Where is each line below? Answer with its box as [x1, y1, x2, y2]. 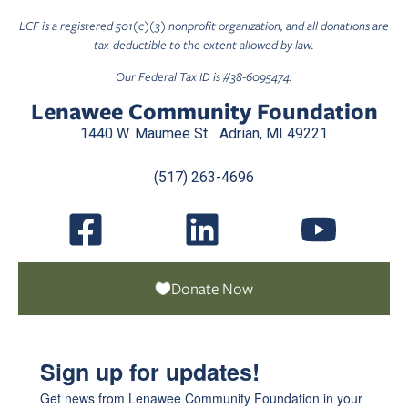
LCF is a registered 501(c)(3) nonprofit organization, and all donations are [19, 16, 389, 35]
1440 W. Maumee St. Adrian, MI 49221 [80, 125, 328, 143]
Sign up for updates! [40, 354, 260, 388]
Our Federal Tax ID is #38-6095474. [116, 68, 292, 87]
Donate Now [171, 277, 253, 300]
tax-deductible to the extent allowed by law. [94, 36, 314, 54]
